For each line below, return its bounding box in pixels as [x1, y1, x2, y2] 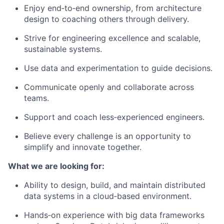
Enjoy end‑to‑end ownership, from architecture [24, 2, 201, 13]
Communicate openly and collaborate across [24, 81, 194, 92]
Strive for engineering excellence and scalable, [24, 32, 200, 43]
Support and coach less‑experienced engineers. [24, 111, 204, 122]
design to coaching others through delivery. [24, 13, 189, 24]
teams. [24, 92, 49, 103]
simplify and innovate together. [24, 141, 141, 152]
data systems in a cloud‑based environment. [24, 190, 191, 201]
